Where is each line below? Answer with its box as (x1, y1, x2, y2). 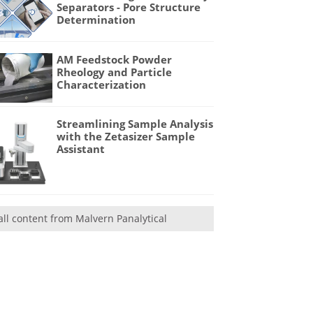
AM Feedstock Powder (57, 52, 173, 66)
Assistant (57, 142, 105, 156)
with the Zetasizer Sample (57, 129, 196, 144)
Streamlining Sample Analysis (57, 117, 214, 131)
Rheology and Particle (57, 64, 173, 79)
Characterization (57, 77, 147, 92)
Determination (57, 13, 136, 27)
